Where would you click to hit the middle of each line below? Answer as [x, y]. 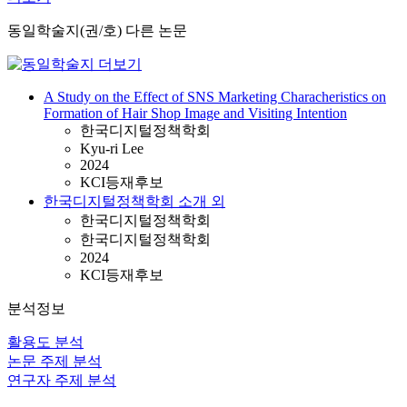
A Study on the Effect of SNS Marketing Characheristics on [215, 97]
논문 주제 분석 [55, 361]
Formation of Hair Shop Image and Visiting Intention [195, 113]
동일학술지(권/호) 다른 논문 [97, 30]
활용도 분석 [45, 342]
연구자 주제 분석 [62, 380]
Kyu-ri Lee [112, 149]
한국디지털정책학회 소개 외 [134, 201]
